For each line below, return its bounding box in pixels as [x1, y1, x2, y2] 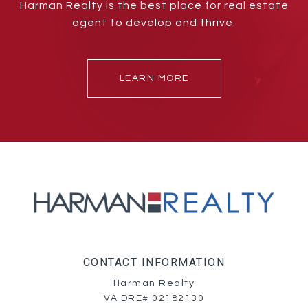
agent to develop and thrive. [72, 17, 236, 29]
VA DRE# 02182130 [104, 294, 204, 304]
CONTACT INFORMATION [82, 254, 225, 272]
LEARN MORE [119, 74, 189, 84]
